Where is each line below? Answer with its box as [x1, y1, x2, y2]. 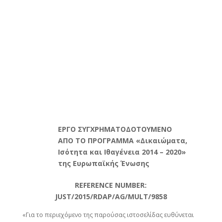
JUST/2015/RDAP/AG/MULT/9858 [55, 192, 167, 201]
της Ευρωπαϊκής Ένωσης [57, 159, 149, 168]
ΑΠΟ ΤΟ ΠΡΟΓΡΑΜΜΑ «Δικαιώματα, [57, 136, 187, 145]
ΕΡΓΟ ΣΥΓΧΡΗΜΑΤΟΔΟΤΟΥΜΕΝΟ [57, 124, 172, 134]
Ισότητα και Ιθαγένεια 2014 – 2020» [57, 147, 186, 157]
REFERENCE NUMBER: [75, 180, 147, 190]
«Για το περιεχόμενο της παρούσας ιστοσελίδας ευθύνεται [22, 211, 194, 219]
